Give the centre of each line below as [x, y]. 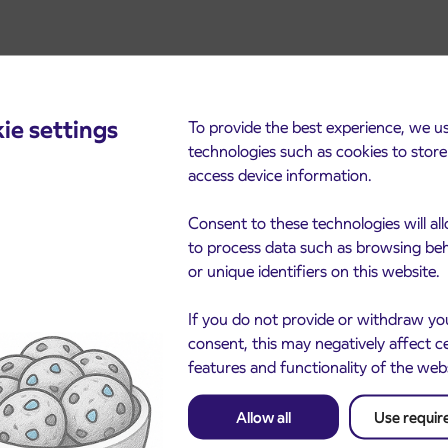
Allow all [264, 417]
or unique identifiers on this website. [314, 271]
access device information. [280, 175]
